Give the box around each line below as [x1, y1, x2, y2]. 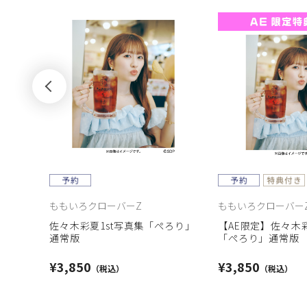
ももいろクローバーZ [49, 199, 142, 212]
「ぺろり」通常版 [218, 231, 299, 245]
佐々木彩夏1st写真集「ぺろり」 [49, 219, 195, 232]
